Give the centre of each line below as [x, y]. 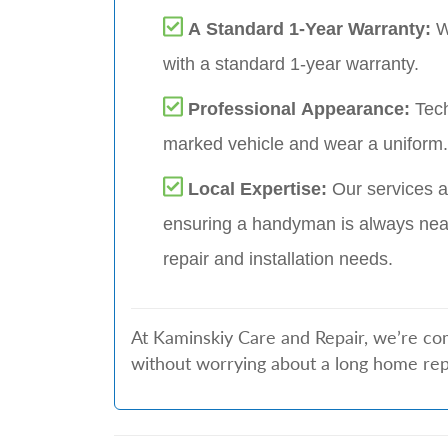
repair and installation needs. [278, 259]
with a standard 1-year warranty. [291, 64]
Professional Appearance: [302, 109]
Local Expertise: [260, 189]
